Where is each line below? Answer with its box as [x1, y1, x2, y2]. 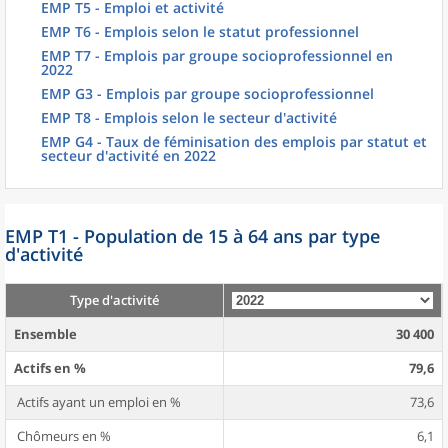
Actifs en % [14, 359, 86, 377]
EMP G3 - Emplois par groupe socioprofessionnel [41, 84, 374, 103]
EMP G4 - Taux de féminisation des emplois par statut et [41, 132, 427, 151]
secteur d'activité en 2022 [41, 146, 216, 165]
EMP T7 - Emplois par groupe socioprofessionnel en [41, 46, 393, 65]
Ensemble [14, 325, 77, 343]
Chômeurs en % [14, 427, 111, 445]
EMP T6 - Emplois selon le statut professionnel [41, 22, 359, 41]
